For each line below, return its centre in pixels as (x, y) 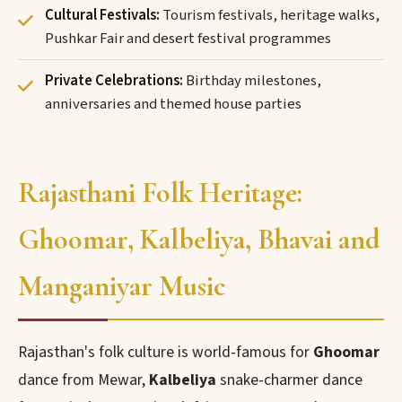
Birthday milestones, (252, 81)
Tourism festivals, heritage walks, (270, 15)
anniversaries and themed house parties (173, 104)
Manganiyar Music (122, 286)
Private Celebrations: (114, 81)
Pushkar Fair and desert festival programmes (188, 39)
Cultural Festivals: (102, 15)
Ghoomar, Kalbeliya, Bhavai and (199, 239)
